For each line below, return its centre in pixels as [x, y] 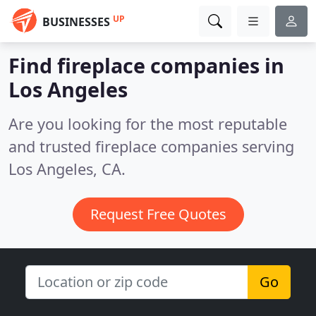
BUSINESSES [76, 22]
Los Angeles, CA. [67, 169]
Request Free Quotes [158, 214]
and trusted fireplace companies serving [151, 146]
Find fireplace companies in [146, 65]
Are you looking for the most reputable [148, 124]
